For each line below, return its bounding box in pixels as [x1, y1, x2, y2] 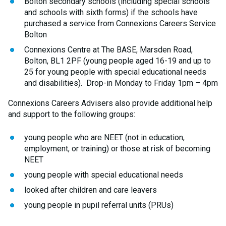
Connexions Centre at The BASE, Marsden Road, [24, 45, 193, 54]
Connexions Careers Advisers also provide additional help [8, 98, 212, 108]
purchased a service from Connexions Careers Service [24, 19, 216, 28]
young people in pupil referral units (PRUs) [24, 200, 174, 210]
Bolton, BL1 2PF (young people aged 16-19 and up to [24, 56, 211, 66]
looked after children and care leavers [24, 185, 157, 195]
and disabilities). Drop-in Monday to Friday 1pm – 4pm [24, 78, 218, 88]
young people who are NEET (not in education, [24, 133, 185, 142]
